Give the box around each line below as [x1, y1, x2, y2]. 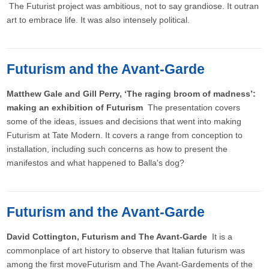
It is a [210, 232, 233, 241]
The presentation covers [145, 103, 241, 112]
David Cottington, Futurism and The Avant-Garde [7, 232, 210, 241]
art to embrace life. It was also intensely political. [7, 15, 190, 25]
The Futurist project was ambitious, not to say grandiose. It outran [9, 1, 259, 11]
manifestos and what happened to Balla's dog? [7, 158, 185, 168]
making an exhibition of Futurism [7, 103, 146, 112]
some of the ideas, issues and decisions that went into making [7, 116, 242, 126]
